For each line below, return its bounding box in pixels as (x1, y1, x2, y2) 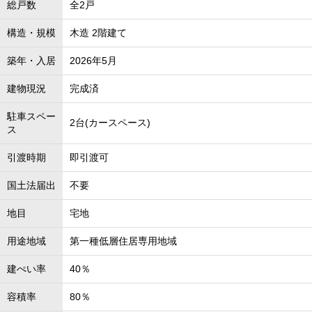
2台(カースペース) (70, 117, 150, 128)
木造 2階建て (70, 27, 127, 38)
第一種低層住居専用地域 (70, 235, 177, 247)
